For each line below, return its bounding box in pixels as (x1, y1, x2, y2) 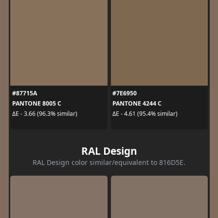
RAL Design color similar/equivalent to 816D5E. (33, 157, 185, 167)
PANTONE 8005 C (12, 99, 61, 108)
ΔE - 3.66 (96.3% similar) (12, 109, 77, 118)
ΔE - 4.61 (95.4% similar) (112, 109, 178, 118)
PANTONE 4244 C (112, 99, 162, 108)
